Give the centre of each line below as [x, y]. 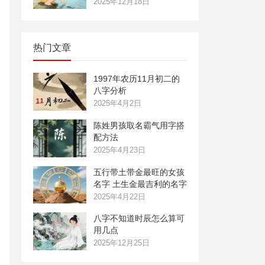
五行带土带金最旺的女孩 [139, 172]
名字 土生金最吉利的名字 [140, 184]
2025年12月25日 [122, 243]
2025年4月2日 [117, 103]
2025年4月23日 [119, 150]
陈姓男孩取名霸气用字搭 [139, 125]
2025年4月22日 [119, 196]
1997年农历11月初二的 [137, 79]
